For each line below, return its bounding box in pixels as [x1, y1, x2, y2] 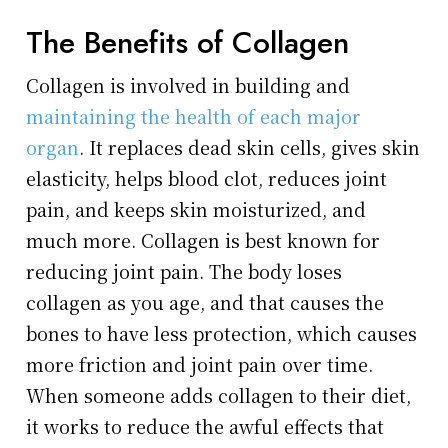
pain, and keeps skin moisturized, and [26, 196, 367, 223]
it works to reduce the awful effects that [26, 413, 385, 440]
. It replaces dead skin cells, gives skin [79, 134, 421, 161]
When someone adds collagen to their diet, [26, 382, 412, 409]
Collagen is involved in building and [26, 72, 351, 99]
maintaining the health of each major [26, 103, 362, 130]
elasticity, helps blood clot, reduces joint [26, 165, 388, 192]
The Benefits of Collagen [26, 21, 359, 65]
